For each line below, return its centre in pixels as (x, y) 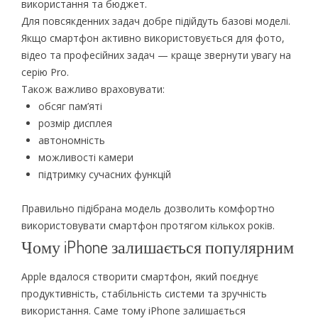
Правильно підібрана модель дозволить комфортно (148, 208)
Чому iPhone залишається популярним (157, 246)
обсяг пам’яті (70, 106)
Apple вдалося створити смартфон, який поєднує (139, 276)
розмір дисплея (75, 123)
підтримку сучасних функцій (104, 174)
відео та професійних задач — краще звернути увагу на (156, 55)
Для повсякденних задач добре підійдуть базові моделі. (155, 21)
